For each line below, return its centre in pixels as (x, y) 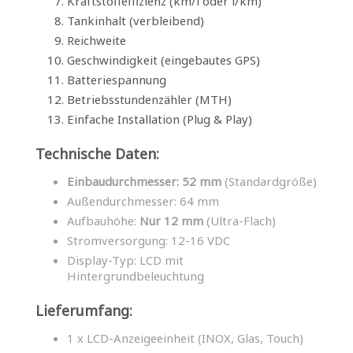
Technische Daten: (97, 153)
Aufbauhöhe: (103, 220)
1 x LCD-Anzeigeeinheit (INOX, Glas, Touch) (185, 338)
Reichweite (97, 40)
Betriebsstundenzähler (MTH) (149, 99)
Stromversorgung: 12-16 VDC (149, 240)
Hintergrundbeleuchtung (136, 275)
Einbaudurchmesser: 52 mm (144, 181)
